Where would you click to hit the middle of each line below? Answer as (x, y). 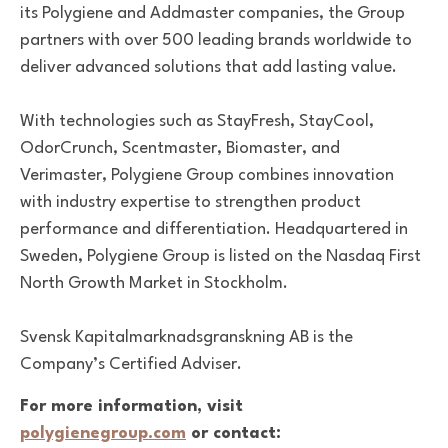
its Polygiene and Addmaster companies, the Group (212, 13)
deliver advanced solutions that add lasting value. (208, 67)
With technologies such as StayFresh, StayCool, (197, 121)
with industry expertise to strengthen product (190, 202)
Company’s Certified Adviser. (131, 364)
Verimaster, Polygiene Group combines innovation (207, 175)
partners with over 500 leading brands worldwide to (216, 40)
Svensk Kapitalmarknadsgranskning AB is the (186, 337)
